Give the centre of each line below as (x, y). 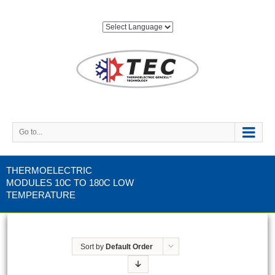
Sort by (93, 247)
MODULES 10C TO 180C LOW (70, 183)
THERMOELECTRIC (49, 170)
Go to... (31, 132)
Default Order (129, 247)
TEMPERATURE (41, 195)
